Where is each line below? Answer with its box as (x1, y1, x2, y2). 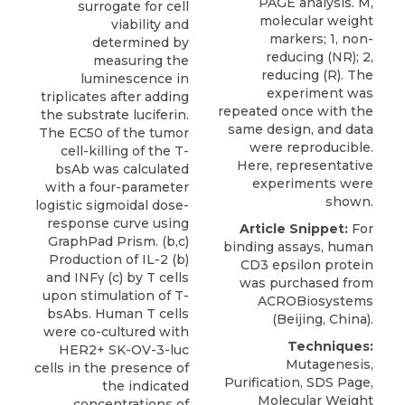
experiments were (252, 175, 373, 193)
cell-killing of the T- (61, 142, 189, 159)
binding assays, (223, 239, 327, 256)
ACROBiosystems (258, 293, 373, 310)
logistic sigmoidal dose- (35, 196, 189, 213)
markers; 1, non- (269, 31, 373, 48)
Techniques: (287, 338, 373, 355)
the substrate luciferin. (41, 106, 189, 123)
